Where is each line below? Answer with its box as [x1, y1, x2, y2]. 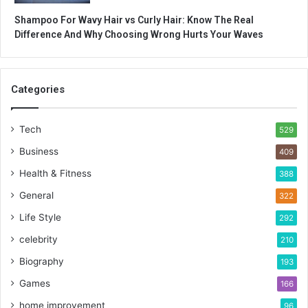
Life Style [19, 212, 61, 223]
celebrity [19, 234, 58, 245]
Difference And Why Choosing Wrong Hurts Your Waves [14, 29, 263, 41]
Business [19, 146, 58, 157]
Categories [11, 83, 65, 96]
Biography [19, 256, 64, 267]
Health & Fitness [19, 168, 91, 179]
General [19, 190, 54, 201]
